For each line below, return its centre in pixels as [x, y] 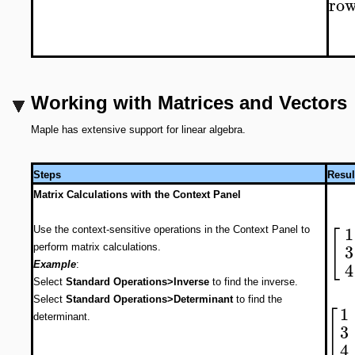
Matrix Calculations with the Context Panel [137, 195]
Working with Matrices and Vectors [189, 103]
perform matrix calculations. [97, 247]
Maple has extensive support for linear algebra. [138, 130]
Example [55, 264]
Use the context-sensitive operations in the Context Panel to [172, 229]
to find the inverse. [254, 282]
